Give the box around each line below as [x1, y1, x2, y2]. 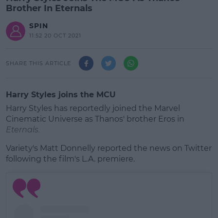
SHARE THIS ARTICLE [6, 59, 71, 67]
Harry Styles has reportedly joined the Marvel [6, 104, 180, 113]
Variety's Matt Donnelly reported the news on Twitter [6, 144, 212, 153]
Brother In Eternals [6, 3, 92, 14]
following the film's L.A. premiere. [6, 154, 135, 163]
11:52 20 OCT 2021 [29, 32, 81, 39]
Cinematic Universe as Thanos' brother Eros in [6, 114, 184, 124]
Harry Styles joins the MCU [6, 90, 116, 99]
